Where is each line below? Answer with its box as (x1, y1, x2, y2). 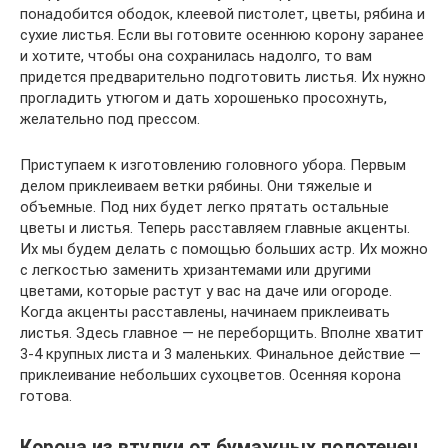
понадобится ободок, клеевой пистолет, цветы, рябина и (20, 5, 425, 24)
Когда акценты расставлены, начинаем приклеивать (20, 303, 390, 322)
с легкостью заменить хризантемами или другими (20, 261, 371, 280)
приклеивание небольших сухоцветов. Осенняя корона (20, 366, 401, 385)
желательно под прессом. (20, 110, 200, 129)
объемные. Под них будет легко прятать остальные (20, 198, 389, 217)
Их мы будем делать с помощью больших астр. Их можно (20, 240, 428, 259)
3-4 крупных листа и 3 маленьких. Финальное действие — (20, 345, 421, 364)
